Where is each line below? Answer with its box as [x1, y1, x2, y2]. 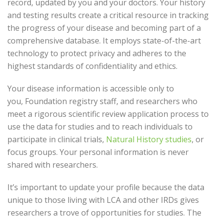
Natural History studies [106, 134, 192, 145]
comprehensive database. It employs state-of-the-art [7, 35, 201, 46]
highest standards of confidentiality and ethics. [7, 61, 177, 71]
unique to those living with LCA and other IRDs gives [7, 195, 199, 205]
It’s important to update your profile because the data [7, 182, 204, 193]
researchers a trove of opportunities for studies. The [7, 207, 201, 218]
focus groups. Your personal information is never [7, 147, 189, 157]
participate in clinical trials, [7, 134, 106, 145]
